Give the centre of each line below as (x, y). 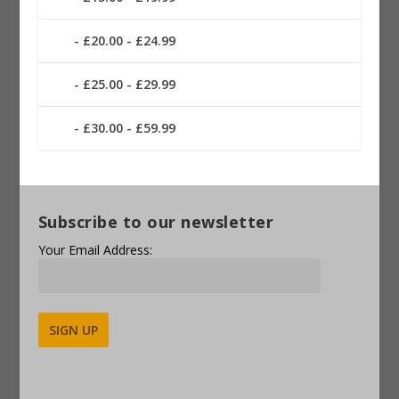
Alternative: (70, 354)
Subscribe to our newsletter (156, 221)
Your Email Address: (95, 249)
